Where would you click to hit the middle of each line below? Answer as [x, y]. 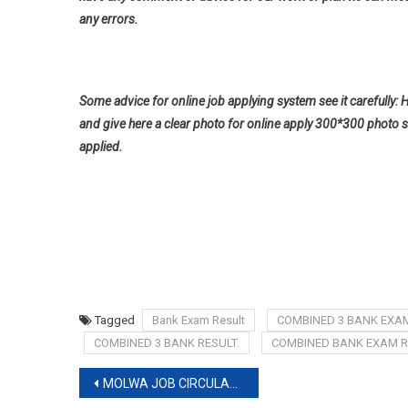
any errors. [109, 19]
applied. [101, 147]
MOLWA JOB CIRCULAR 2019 [166, 383]
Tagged [116, 320]
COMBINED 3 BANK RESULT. [167, 343]
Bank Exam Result [199, 320]
